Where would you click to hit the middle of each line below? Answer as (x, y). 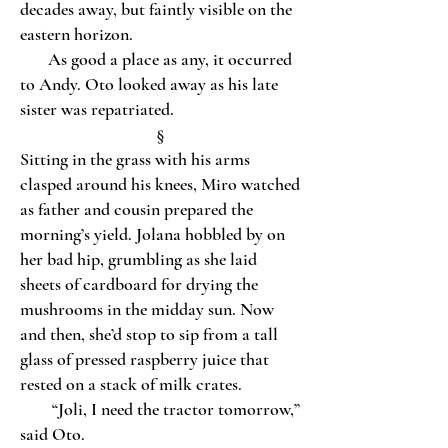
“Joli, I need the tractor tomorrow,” (160, 409)
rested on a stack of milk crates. (131, 384)
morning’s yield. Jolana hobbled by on (152, 234)
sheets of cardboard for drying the (139, 284)
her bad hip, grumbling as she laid (138, 259)
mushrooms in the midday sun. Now (147, 309)
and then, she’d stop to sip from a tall (149, 334)
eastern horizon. (76, 34)
